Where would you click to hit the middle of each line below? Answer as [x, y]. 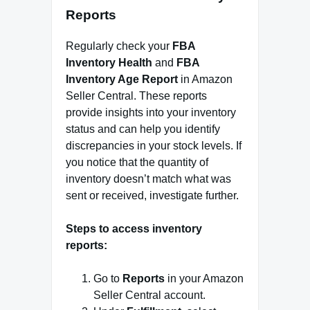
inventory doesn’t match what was [148, 179]
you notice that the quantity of [137, 163]
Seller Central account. [149, 295]
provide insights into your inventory [151, 113]
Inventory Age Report [122, 80]
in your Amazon [204, 279]
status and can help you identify [143, 129]
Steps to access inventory [134, 229]
